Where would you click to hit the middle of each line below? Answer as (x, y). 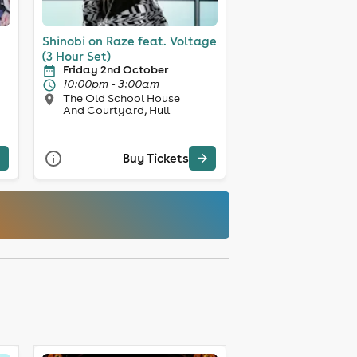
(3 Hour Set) (76, 56)
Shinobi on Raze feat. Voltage (129, 41)
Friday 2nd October (115, 69)
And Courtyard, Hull (116, 110)
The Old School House (121, 98)
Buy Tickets (155, 159)
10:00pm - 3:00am (111, 83)
